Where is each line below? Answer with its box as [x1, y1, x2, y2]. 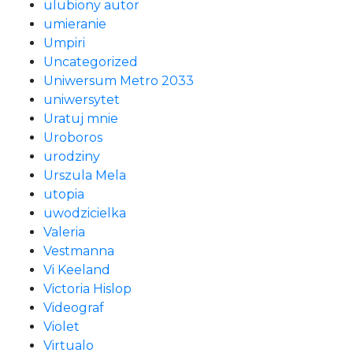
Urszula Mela [43, 168, 126, 183]
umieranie [43, 17, 106, 32]
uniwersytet [43, 92, 120, 107]
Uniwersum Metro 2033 [43, 73, 194, 88]
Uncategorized [43, 54, 138, 69]
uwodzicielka [43, 206, 126, 221]
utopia [43, 187, 84, 202]
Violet [43, 319, 80, 334]
